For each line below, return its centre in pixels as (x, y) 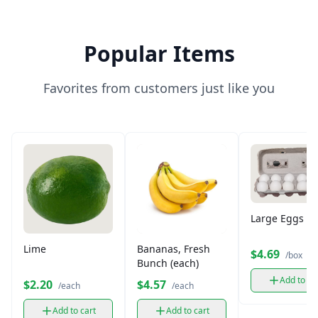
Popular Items (159, 54)
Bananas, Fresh (174, 249)
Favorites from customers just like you (159, 88)
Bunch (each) (168, 263)
